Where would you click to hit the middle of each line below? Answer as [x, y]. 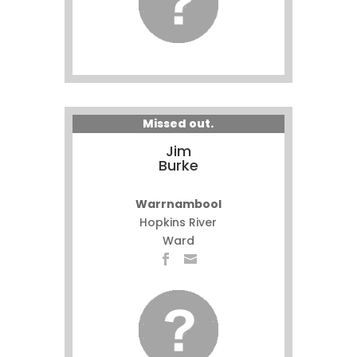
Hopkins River [178, 222]
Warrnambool [178, 204]
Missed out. [178, 124]
